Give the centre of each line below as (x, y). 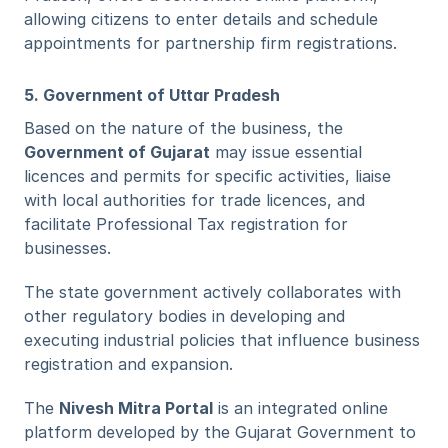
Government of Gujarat (117, 152)
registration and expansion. (128, 364)
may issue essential (286, 152)
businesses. (67, 248)
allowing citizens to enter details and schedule (201, 19)
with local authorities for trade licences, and (194, 200)
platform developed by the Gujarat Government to (220, 432)
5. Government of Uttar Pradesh (152, 95)
